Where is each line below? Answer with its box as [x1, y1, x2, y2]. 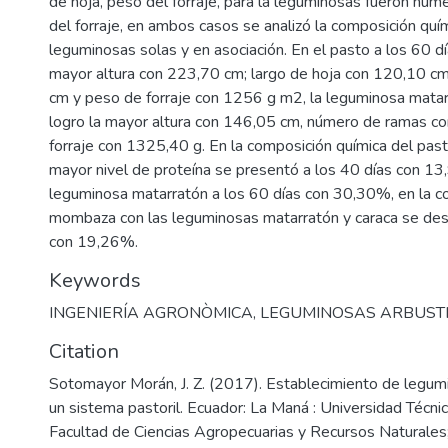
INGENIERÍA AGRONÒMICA [49, 302, 253, 324]
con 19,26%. [49, 231, 138, 253]
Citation [49, 338, 119, 365]
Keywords [49, 267, 141, 294]
